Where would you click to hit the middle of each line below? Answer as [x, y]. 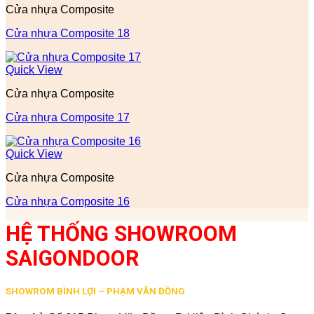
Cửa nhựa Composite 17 [68, 118]
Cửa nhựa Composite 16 [68, 202]
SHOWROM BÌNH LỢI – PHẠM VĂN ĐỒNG [95, 292]
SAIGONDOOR [73, 259]
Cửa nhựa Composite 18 [68, 34]
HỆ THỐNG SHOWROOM [121, 234]
